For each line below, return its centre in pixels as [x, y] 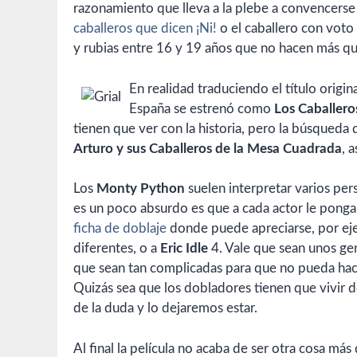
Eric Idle [184, 249]
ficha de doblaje [120, 229]
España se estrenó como [202, 108]
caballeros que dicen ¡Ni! [145, 29]
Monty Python [141, 189]
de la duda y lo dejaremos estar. [165, 308]
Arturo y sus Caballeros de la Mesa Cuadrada [208, 148]
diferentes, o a [117, 249]
